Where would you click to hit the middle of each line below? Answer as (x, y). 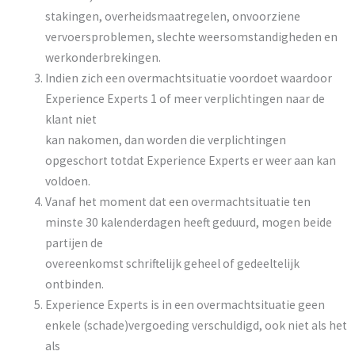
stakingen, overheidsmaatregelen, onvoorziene (172, 16)
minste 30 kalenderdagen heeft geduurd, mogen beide (188, 222)
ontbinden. (74, 284)
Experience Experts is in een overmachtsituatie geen (185, 304)
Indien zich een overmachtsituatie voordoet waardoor (188, 78)
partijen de (74, 242)
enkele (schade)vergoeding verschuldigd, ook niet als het (196, 325)
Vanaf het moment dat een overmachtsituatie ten (177, 201)
